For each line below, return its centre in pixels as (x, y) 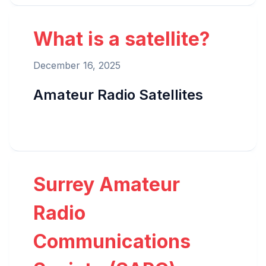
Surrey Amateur (107, 185)
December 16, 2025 (77, 66)
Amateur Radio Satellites (118, 95)
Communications (112, 242)
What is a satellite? (122, 39)
